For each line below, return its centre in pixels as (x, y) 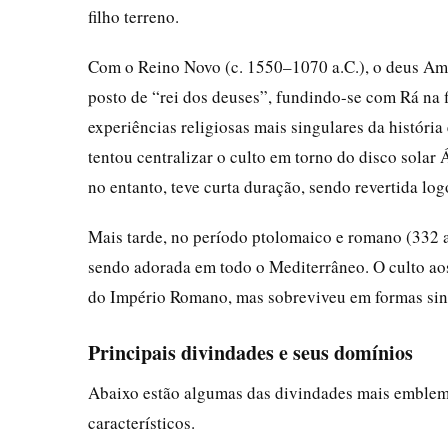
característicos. (141, 422)
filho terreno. (133, 16)
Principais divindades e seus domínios (250, 352)
